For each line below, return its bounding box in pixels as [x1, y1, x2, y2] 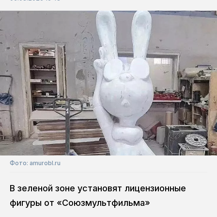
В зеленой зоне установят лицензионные [10, 183, 186, 193]
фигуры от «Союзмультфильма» [10, 197, 150, 208]
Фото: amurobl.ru [10, 159, 61, 167]
